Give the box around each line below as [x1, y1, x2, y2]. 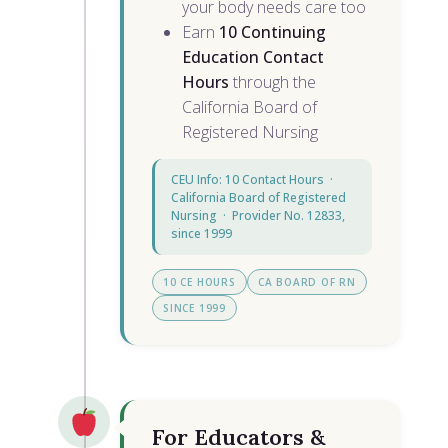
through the [228, 71, 316, 94]
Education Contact [181, 46, 324, 69]
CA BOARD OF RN [257, 275, 356, 290]
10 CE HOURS [162, 275, 236, 290]
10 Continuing [218, 21, 326, 44]
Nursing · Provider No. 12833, [170, 207, 345, 225]
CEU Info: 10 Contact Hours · [170, 171, 336, 189]
